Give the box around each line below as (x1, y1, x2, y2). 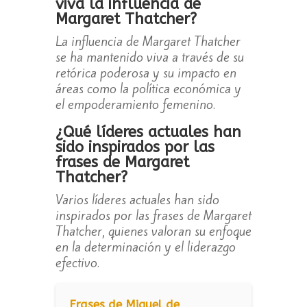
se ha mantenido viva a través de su (55, 48, 244, 66)
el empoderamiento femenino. (55, 95, 215, 114)
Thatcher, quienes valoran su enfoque (55, 222, 251, 241)
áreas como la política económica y (55, 79, 241, 98)
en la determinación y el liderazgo (55, 238, 236, 256)
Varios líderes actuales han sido (55, 191, 219, 209)
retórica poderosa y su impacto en (55, 64, 236, 82)
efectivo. (55, 254, 99, 272)
